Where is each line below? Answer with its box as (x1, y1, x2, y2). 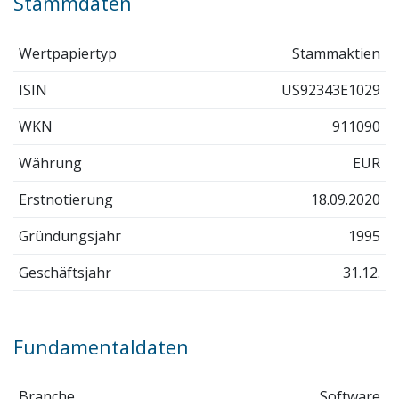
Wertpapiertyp (18, 43, 117, 63)
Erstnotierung (18, 189, 113, 209)
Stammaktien (292, 43, 381, 63)
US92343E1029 (281, 79, 381, 100)
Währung (18, 152, 82, 173)
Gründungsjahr (18, 225, 121, 246)
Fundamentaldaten (13, 333, 189, 360)
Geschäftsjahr (18, 262, 111, 282)
